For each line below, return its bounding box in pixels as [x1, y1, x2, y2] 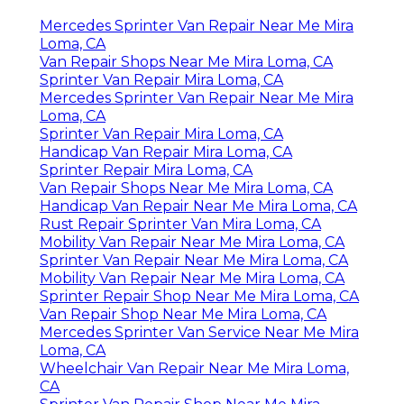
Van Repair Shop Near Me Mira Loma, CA [40, 306, 326, 324]
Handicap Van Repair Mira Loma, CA [40, 143, 292, 161]
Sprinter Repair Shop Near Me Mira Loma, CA [40, 288, 359, 306]
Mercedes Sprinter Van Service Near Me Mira [40, 324, 359, 342]
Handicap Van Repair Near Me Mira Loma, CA [40, 197, 357, 216]
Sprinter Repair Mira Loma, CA [40, 161, 252, 179]
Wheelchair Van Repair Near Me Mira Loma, [40, 360, 349, 378]
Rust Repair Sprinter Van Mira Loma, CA [40, 216, 321, 234]
